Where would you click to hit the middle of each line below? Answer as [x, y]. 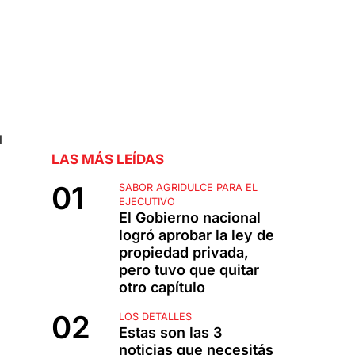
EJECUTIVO [147, 202]
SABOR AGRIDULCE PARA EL [188, 188]
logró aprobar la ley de [196, 235]
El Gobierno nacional [189, 218]
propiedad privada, [183, 253]
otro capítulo [162, 288]
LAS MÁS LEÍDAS [107, 160]
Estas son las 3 [170, 333]
